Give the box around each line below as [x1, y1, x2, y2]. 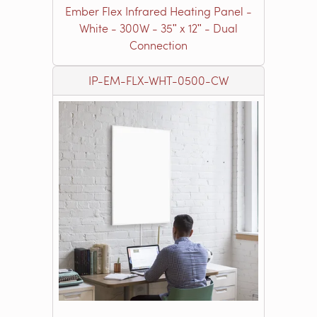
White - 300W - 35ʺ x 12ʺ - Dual [79, 20, 238, 35]
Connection [129, 37, 188, 52]
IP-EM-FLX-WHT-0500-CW [88, 72, 229, 88]
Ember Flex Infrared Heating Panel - [65, 3, 252, 18]
